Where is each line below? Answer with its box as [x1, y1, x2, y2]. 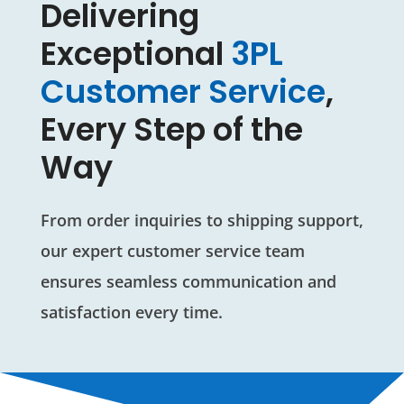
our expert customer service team [40, 240, 305, 262]
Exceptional [40, 32, 231, 77]
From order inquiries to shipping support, [40, 209, 363, 232]
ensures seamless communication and [40, 271, 336, 293]
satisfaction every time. [40, 301, 223, 324]
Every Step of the [40, 107, 303, 152]
